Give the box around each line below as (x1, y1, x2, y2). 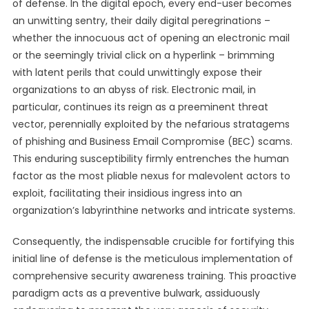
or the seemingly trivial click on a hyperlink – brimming (12, 48, 275, 62)
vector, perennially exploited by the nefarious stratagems (12, 117, 290, 131)
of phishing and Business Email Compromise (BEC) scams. (12, 134, 292, 148)
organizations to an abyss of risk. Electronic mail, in (12, 83, 256, 97)
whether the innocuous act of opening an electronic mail (12, 31, 290, 45)
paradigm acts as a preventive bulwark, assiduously (12, 286, 260, 300)
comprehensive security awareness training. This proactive (12, 269, 297, 283)
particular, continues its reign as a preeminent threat (12, 100, 268, 114)
